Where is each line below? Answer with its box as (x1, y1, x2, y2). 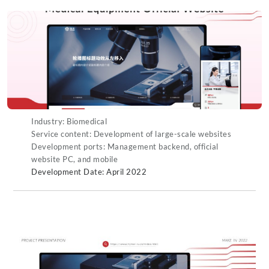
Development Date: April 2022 (31, 166, 147, 177)
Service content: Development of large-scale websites (31, 128, 231, 139)
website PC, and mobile (31, 154, 118, 164)
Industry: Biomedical (31, 116, 107, 126)
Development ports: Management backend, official (31, 141, 219, 151)
